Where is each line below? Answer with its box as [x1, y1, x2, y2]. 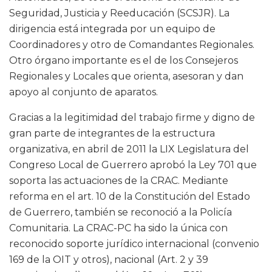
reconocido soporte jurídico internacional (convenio [9, 238, 259, 250]
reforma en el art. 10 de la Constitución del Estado [9, 191, 250, 203]
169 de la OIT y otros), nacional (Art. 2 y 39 [9, 254, 208, 266]
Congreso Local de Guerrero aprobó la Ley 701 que [9, 159, 257, 171]
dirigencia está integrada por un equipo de [9, 23, 216, 35]
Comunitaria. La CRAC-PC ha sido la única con [9, 222, 228, 234]
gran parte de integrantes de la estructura [9, 127, 215, 140]
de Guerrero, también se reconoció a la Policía [9, 206, 232, 219]
